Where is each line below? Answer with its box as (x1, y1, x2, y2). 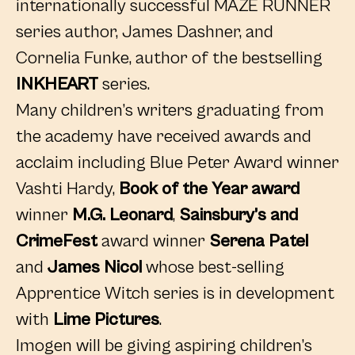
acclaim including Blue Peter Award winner (16, 152, 339, 173)
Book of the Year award (119, 178, 300, 199)
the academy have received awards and (16, 126, 311, 147)
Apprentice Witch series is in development (16, 283, 334, 303)
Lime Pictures (53, 309, 159, 330)
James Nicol (48, 257, 142, 277)
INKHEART (16, 74, 98, 94)
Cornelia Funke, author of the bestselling (16, 48, 323, 68)
